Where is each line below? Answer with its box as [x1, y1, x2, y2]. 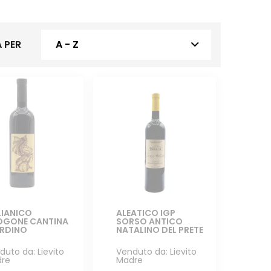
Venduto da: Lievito [116, 246, 197, 258]
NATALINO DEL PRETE [116, 224, 203, 237]
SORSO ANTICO [116, 215, 183, 228]
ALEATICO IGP [116, 207, 175, 220]
